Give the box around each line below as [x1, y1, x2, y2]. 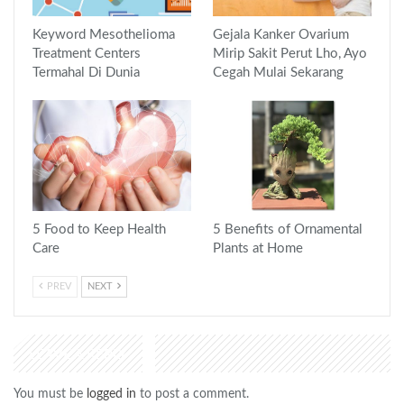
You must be [14, 388, 87, 401]
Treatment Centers [32, 46, 141, 60]
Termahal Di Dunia [32, 65, 140, 79]
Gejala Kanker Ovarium [213, 27, 349, 41]
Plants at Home [213, 242, 303, 256]
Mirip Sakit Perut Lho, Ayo [213, 46, 367, 60]
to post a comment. [136, 388, 249, 401]
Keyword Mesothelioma [32, 27, 175, 41]
